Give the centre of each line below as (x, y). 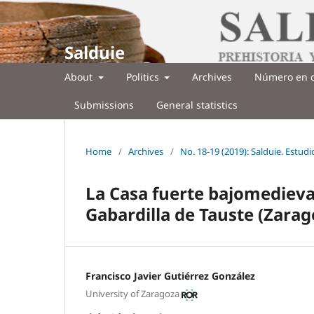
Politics (144, 76)
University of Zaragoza (132, 294)
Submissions (104, 104)
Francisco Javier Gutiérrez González (170, 275)
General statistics (197, 104)
